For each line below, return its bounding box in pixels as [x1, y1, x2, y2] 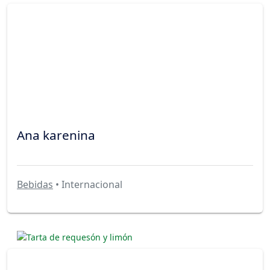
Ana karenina [17, 126, 95, 143]
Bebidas [17, 178, 53, 192]
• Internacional [53, 178, 122, 192]
